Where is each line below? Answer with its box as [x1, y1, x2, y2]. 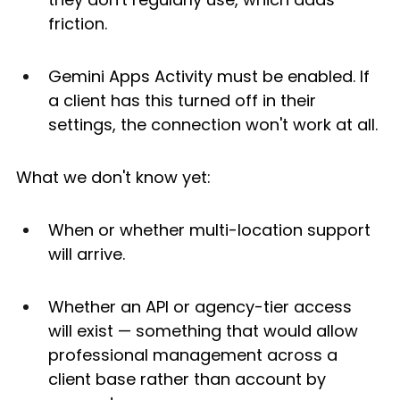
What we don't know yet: [16, 166, 211, 189]
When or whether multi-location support [48, 219, 375, 242]
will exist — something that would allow [48, 320, 362, 343]
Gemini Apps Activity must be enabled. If [48, 65, 374, 88]
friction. [48, 12, 107, 36]
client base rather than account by [48, 368, 330, 391]
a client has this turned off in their [48, 89, 321, 112]
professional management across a [48, 344, 342, 367]
